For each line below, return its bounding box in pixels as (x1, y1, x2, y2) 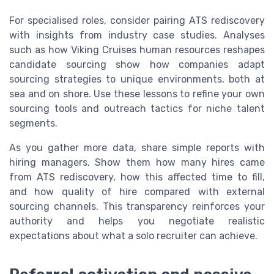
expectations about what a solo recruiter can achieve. (9, 230, 257, 242)
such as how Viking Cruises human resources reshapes (9, 44, 265, 56)
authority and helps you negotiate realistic (9, 215, 265, 228)
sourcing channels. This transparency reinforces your (9, 201, 265, 213)
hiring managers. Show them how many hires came (9, 157, 265, 169)
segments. (9, 117, 57, 130)
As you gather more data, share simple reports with (9, 142, 265, 154)
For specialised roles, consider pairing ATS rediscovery (9, 15, 265, 27)
